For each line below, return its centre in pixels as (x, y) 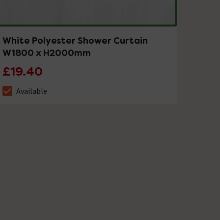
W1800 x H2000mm (47, 53)
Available (32, 91)
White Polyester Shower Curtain (75, 40)
